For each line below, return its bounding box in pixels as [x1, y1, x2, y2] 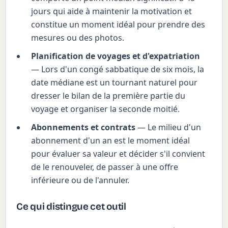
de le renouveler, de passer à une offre [31, 161, 179, 173]
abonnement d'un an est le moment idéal [31, 135, 190, 147]
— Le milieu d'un [135, 122, 202, 133]
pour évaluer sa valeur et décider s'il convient [31, 148, 206, 160]
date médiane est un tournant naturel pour [31, 77, 198, 89]
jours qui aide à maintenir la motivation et [31, 6, 192, 17]
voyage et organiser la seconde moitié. [31, 103, 180, 115]
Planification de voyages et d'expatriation [31, 50, 201, 62]
